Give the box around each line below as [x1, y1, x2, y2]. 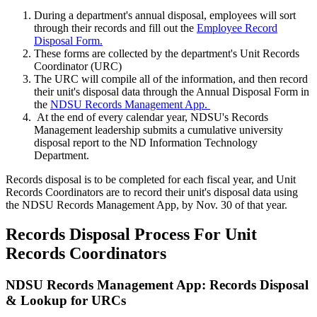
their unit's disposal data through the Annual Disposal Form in [34, 85, 309, 98]
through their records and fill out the [34, 21, 197, 34]
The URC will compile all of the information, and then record [34, 72, 308, 85]
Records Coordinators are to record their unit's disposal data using [6, 185, 298, 198]
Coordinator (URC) [34, 59, 125, 72]
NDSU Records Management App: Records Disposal [6, 277, 309, 293]
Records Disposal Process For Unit [6, 225, 257, 244]
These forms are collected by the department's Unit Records [34, 47, 299, 59]
